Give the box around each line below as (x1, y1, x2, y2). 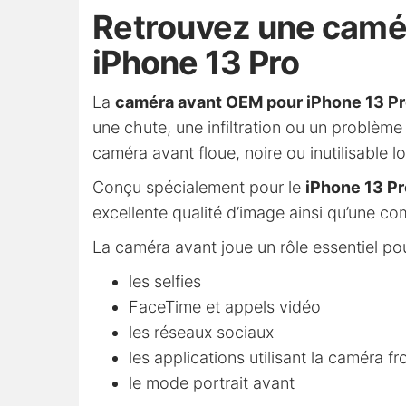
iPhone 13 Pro (92, 43, 300, 83)
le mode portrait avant (129, 373, 295, 393)
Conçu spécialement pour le (92, 178, 305, 198)
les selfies (129, 272, 201, 292)
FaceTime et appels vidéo (129, 297, 321, 317)
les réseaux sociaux (129, 323, 274, 343)
